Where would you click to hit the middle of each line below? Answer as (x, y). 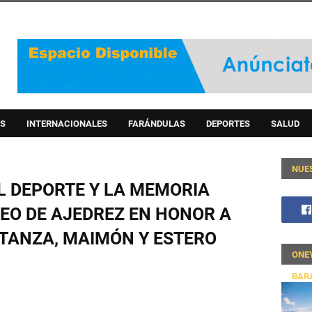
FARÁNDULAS (157, 124)
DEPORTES (228, 124)
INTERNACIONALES (67, 124)
